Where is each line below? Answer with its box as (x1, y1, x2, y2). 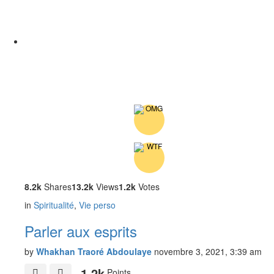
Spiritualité (34, 199, 74, 212)
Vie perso (79, 199, 116, 212)
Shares (42, 180, 72, 193)
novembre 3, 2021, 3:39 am (154, 245, 262, 258)
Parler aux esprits (24, 220, 137, 242)
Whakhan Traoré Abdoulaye (36, 245, 152, 258)
